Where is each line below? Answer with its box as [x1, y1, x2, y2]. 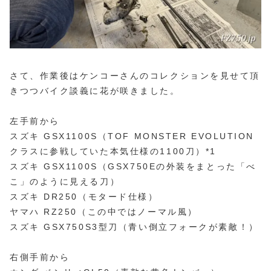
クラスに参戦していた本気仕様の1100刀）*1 [10, 146, 217, 156]
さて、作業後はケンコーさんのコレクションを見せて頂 [10, 70, 260, 80]
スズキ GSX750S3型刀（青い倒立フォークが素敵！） [10, 221, 259, 232]
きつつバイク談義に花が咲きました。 [10, 85, 180, 96]
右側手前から [10, 252, 70, 262]
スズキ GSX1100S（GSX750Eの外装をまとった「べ [10, 161, 256, 171]
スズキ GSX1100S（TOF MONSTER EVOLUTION [10, 131, 255, 141]
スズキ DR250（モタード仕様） [10, 191, 158, 201]
